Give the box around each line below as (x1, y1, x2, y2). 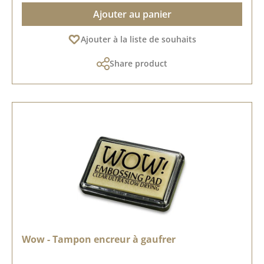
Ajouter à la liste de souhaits (81, 33, 196, 45)
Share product (110, 57, 167, 69)
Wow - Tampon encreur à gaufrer (22, 232, 176, 246)
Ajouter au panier (93, 7, 171, 21)
